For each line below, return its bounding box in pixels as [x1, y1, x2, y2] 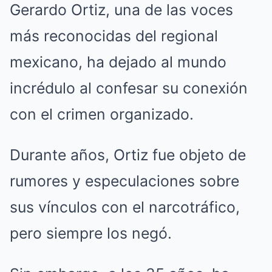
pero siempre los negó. [10, 224, 172, 243]
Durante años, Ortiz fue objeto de [10, 146, 246, 165]
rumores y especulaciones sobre [10, 172, 239, 191]
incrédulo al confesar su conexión [10, 79, 248, 98]
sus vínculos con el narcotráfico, [10, 198, 240, 217]
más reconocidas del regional [10, 27, 218, 46]
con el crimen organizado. [10, 105, 194, 124]
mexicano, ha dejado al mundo [10, 53, 226, 72]
